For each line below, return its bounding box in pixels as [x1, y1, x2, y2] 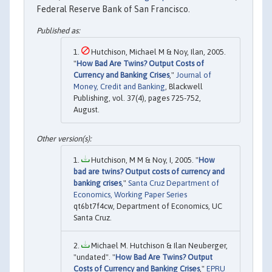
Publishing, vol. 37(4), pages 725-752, [73, 93, 201, 103]
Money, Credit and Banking [73, 82, 165, 92]
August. [73, 105, 100, 115]
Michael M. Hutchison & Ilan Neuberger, [89, 240, 228, 250]
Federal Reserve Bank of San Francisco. [36, 4, 190, 14]
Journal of [176, 70, 211, 80]
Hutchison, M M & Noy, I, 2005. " [89, 155, 199, 165]
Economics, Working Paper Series [73, 189, 187, 199]
